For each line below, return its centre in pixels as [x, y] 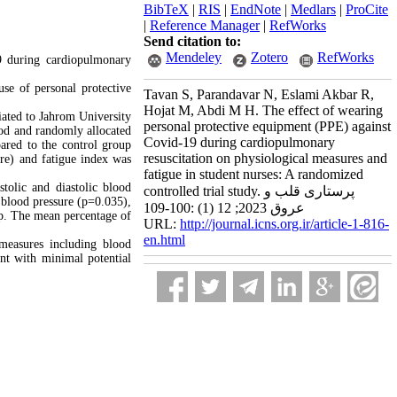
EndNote [256, 9]
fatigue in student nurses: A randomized [253, 174]
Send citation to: [192, 41]
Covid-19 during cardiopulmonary [239, 142]
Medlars [313, 9]
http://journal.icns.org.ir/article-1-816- [284, 224]
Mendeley [194, 57]
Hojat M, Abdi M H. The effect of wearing [263, 110]
